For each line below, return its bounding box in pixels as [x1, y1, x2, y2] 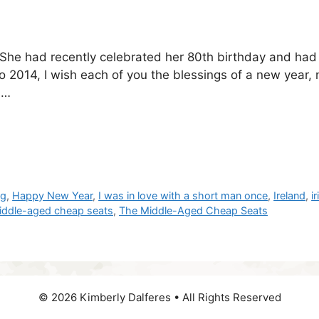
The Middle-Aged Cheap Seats [119, 204, 268, 216]
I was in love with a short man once [98, 189, 268, 202]
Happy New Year [12, 189, 93, 202]
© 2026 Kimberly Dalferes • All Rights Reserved [38, 290, 281, 304]
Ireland [273, 189, 306, 202]
